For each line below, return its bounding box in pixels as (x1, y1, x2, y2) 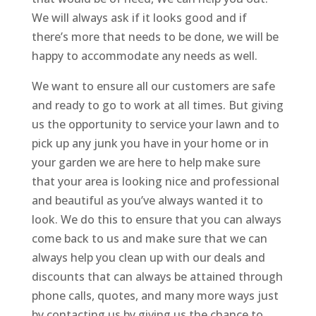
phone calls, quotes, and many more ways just (31, 287, 279, 303)
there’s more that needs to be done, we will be (31, 28, 279, 44)
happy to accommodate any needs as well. (31, 47, 257, 63)
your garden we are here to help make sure (31, 154, 260, 170)
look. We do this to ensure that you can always (31, 211, 281, 227)
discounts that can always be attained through (31, 268, 283, 284)
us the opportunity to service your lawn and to (31, 116, 279, 132)
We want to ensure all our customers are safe (31, 78, 275, 94)
